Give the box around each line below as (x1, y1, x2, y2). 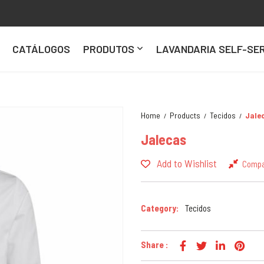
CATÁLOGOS (12, 42, 70, 55)
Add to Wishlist (157, 157, 217, 170)
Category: (141, 202, 179, 213)
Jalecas (141, 130, 186, 148)
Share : (141, 239, 168, 250)
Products (170, 110, 200, 120)
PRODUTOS (82, 42, 134, 55)
